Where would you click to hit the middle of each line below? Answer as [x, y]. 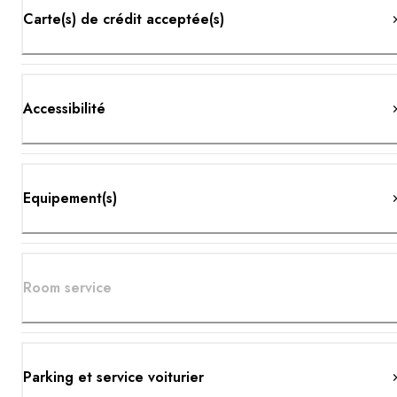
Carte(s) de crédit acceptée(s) [124, 19]
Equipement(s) [70, 198]
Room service [67, 287]
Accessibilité [64, 108]
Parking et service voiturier [113, 377]
